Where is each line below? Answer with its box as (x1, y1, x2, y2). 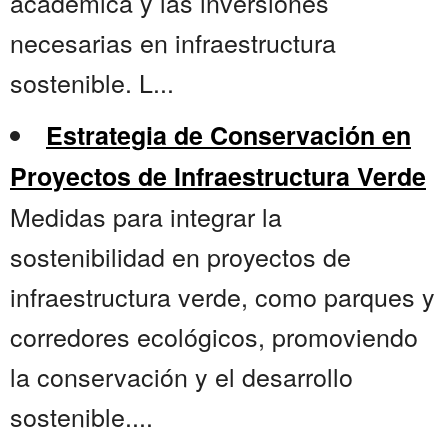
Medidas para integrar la (10, 198, 282, 235)
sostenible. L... (10, 64, 174, 101)
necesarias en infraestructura (10, 24, 336, 61)
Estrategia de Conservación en (46, 117, 411, 154)
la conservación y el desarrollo (10, 358, 353, 395)
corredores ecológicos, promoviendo (10, 318, 418, 355)
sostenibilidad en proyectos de (10, 238, 351, 275)
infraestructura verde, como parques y (10, 278, 435, 315)
